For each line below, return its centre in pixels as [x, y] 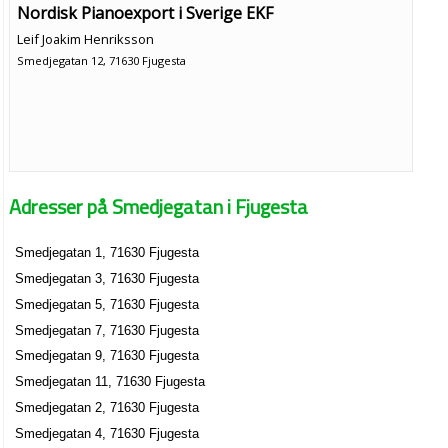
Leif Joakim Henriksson [85, 39]
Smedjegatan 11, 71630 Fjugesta [110, 382]
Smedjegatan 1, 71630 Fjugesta [107, 253]
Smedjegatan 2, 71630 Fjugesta [107, 407]
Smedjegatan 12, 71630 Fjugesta [101, 61]
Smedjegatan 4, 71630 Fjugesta [107, 433]
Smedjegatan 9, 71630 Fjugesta [107, 356]
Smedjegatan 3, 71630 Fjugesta [107, 279]
